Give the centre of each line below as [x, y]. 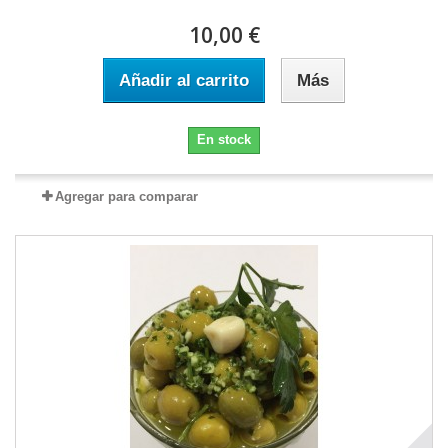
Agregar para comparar [126, 196]
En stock [224, 139]
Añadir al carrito [184, 80]
